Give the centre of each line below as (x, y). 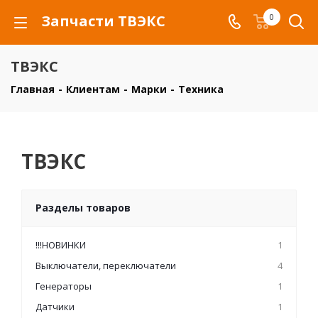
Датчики (55, 307)
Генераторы (64, 286)
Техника (201, 89)
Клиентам (93, 89)
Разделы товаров (83, 208)
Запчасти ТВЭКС (103, 21)
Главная (33, 89)
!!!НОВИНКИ (61, 245)
